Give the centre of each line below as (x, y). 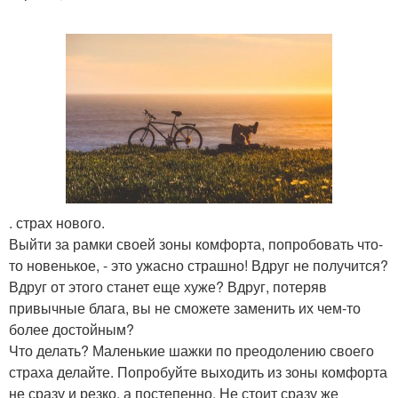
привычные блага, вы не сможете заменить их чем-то (185, 308)
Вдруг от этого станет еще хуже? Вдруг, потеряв (168, 287)
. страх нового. (57, 223)
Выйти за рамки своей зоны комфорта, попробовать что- (196, 244)
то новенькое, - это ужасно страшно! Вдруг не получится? (199, 266)
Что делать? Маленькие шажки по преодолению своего (191, 351)
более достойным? (72, 330)
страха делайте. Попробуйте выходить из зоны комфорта (198, 372)
